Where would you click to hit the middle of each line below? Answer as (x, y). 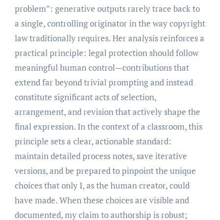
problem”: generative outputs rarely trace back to (107, 9)
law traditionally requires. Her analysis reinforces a (109, 38)
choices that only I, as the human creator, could (102, 186)
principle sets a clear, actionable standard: (93, 141)
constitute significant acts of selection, (85, 97)
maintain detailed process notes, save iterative (101, 156)
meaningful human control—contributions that (102, 68)
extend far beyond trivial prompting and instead (104, 82)
